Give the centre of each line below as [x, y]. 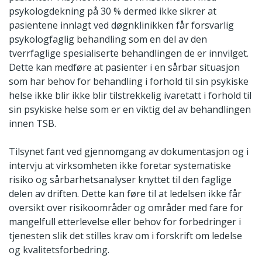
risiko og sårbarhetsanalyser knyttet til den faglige [120, 180]
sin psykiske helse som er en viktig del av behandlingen [130, 110]
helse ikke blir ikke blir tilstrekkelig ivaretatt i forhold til [130, 96]
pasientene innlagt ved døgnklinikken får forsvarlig [121, 25]
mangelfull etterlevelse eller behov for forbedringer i [125, 222]
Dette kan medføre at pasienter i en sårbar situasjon [124, 68]
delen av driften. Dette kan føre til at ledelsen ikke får [125, 194]
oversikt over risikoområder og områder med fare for [126, 208]
